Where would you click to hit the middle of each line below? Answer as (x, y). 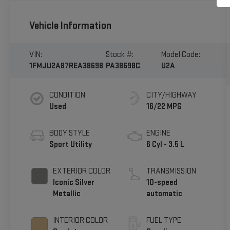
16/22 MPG (164, 107)
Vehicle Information (70, 25)
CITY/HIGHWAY (172, 95)
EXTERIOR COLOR (81, 171)
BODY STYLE (69, 133)
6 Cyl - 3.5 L (166, 145)
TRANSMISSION (171, 171)
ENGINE (159, 133)
